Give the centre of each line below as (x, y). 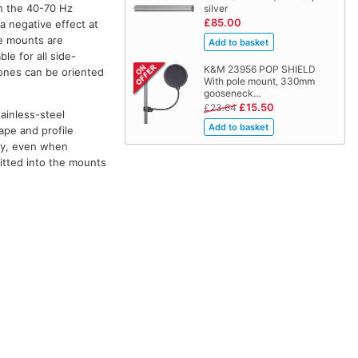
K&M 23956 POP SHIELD (259, 70)
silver (215, 8)
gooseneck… (232, 93)
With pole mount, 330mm (259, 82)
